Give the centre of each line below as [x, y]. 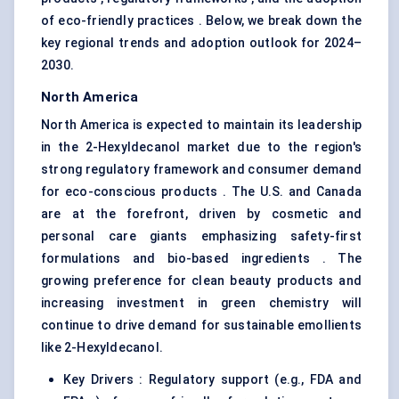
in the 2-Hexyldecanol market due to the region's [201, 147]
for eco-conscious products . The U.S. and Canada [201, 192]
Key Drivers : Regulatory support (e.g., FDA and [212, 380]
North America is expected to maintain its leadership [201, 125]
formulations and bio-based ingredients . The [201, 259]
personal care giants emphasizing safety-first [201, 236]
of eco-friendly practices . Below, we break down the [201, 21]
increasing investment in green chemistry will [201, 303]
